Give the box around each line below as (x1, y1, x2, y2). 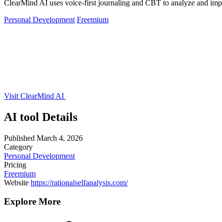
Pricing (4, 160, 26, 169)
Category (4, 142, 33, 151)
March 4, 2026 (37, 133, 83, 142)
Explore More (4, 196, 60, 207)
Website (4, 178, 29, 187)
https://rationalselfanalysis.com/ (31, 178, 128, 187)
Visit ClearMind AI (4, 91, 66, 100)
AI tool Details (4, 110, 77, 123)
